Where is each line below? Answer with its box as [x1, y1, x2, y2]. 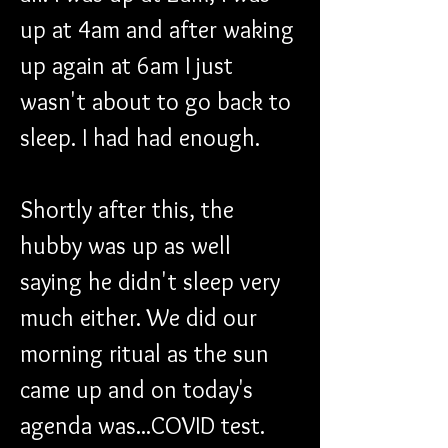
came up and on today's [20, 375, 259, 404]
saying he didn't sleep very [20, 267, 286, 296]
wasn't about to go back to [20, 87, 297, 116]
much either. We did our [20, 303, 263, 332]
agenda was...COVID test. [20, 411, 271, 440]
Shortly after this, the [20, 195, 240, 224]
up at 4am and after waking [20, 15, 300, 44]
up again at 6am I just [20, 51, 239, 80]
